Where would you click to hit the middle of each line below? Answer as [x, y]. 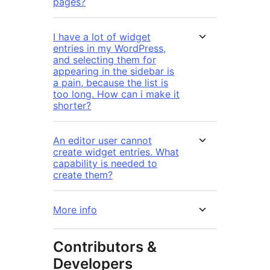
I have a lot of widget [102, 37]
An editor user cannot [102, 141]
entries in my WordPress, [109, 49]
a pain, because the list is [111, 83]
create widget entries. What [116, 152]
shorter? [72, 106]
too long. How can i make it [116, 94]
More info [75, 210]
